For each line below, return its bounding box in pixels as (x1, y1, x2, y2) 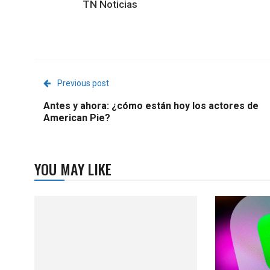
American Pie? (43, 112, 110, 124)
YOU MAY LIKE (34, 158, 111, 180)
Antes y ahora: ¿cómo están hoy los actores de (43, 100, 259, 111)
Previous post (57, 78, 109, 88)
